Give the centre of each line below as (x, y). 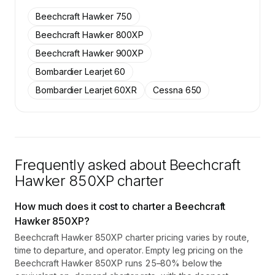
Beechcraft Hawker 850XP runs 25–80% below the (119, 263)
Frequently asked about (92, 165)
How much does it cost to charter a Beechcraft (120, 206)
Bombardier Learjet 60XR (87, 90)
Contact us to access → (137, 19)
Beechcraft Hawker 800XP (90, 35)
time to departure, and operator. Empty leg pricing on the (129, 250)
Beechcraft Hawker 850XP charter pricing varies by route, (132, 237)
